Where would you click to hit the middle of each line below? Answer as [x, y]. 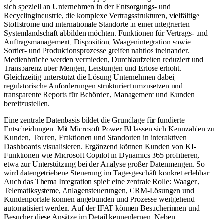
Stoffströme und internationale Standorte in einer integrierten [97, 24]
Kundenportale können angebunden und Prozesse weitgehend [99, 199]
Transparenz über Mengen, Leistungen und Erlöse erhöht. [93, 68]
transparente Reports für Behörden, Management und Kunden [99, 94]
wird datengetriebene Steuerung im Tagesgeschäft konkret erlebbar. [107, 173]
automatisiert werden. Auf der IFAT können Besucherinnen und [102, 208]
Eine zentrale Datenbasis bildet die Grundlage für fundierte [94, 120]
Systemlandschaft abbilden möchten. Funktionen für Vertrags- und [106, 33]
